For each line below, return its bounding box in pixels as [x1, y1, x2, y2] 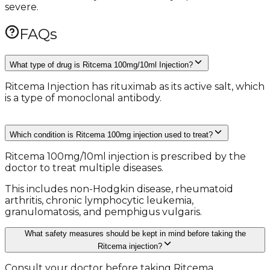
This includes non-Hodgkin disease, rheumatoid [5, 183, 233, 195]
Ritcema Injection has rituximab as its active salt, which [5, 81, 265, 93]
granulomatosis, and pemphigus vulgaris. [5, 206, 202, 218]
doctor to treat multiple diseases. [5, 162, 163, 174]
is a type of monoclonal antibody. [5, 92, 162, 104]
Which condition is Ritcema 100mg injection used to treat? [10, 130, 213, 140]
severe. [5, 1, 39, 13]
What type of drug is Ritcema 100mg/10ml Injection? [10, 60, 193, 70]
